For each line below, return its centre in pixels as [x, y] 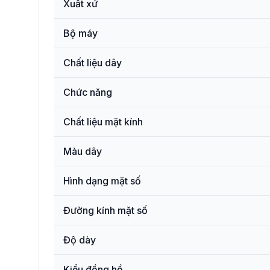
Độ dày [80, 240]
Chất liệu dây [93, 63]
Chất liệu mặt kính [103, 122]
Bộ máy [80, 33]
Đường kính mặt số [105, 210]
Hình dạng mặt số [102, 181]
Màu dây [83, 151]
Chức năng [88, 92]
